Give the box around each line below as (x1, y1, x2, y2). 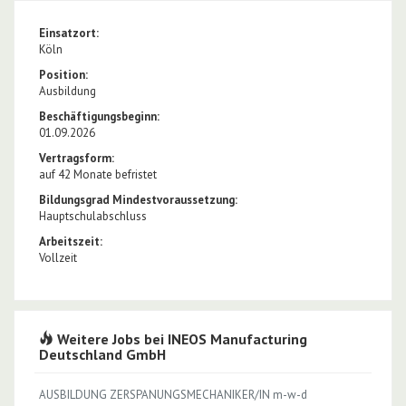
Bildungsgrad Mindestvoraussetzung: (39, 191, 237, 208)
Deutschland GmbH (39, 344, 166, 363)
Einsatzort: (39, 24, 99, 41)
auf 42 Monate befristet (39, 166, 157, 182)
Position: (39, 66, 88, 82)
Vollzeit (39, 249, 77, 266)
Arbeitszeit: (39, 233, 102, 249)
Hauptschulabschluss (39, 208, 147, 224)
